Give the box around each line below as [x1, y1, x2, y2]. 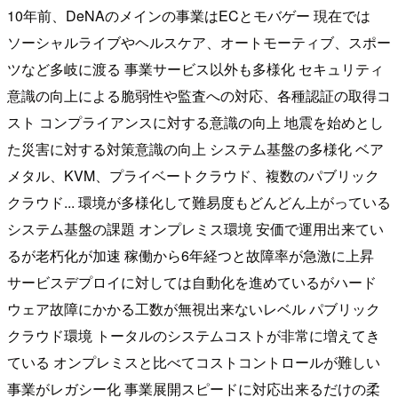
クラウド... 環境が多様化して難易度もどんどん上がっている [7, 192, 391, 213]
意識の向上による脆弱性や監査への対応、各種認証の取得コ [7, 85, 391, 107]
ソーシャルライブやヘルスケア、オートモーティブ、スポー [7, 32, 391, 53]
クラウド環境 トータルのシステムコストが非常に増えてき [7, 325, 380, 346]
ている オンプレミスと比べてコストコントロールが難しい [7, 352, 380, 373]
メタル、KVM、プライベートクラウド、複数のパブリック [7, 165, 379, 187]
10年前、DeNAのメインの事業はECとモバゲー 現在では [7, 5, 370, 27]
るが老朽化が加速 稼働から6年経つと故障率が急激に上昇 [7, 245, 374, 267]
